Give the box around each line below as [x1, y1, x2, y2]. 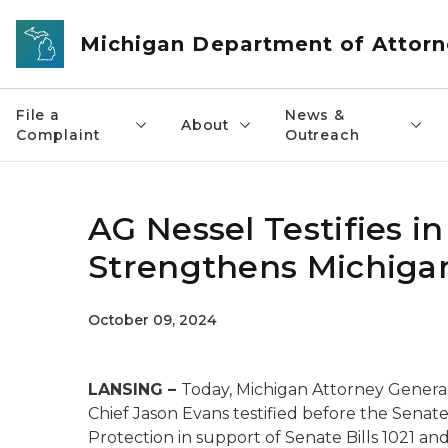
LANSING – [88, 380, 181, 399]
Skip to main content [9, 12, 171, 30]
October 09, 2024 [88, 311, 217, 329]
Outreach [284, 126, 360, 144]
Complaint [16, 126, 100, 144]
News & [284, 106, 345, 124]
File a [16, 106, 60, 124]
